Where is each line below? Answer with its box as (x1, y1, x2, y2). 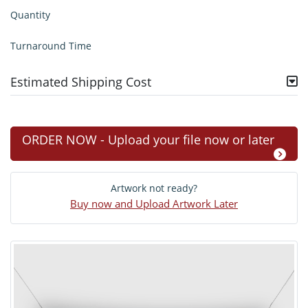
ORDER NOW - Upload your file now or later (22, 131, 274, 148)
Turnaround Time (10, 39, 91, 52)
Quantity (10, 8, 50, 21)
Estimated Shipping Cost (10, 74, 151, 90)
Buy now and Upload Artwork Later (70, 197, 238, 211)
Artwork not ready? (111, 181, 197, 195)
